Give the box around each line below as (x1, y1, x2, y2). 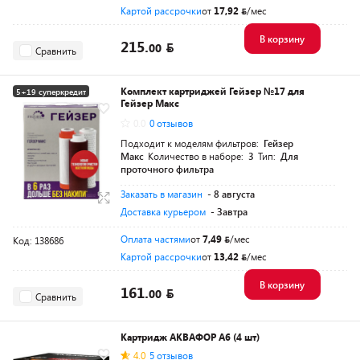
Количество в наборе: (148, 149, 246, 162)
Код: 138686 (13, 234, 63, 247)
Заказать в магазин (121, 187, 202, 200)
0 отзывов (149, 117, 193, 129)
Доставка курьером (121, 205, 206, 218)
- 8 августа (207, 187, 255, 200)
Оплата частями (121, 232, 190, 245)
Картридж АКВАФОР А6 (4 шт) (121, 330, 260, 343)
